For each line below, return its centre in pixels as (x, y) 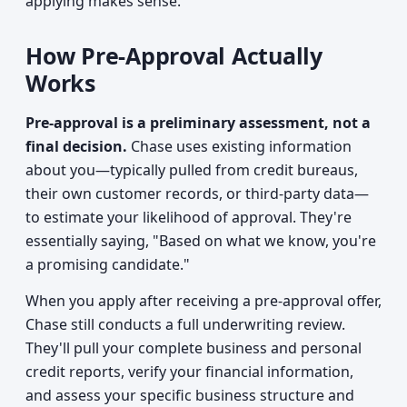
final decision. (76, 146)
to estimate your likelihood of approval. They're (189, 217)
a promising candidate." (108, 264)
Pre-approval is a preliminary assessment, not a (198, 123)
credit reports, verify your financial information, (189, 372)
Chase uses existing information (239, 146)
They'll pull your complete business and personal (194, 348)
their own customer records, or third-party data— (197, 194)
